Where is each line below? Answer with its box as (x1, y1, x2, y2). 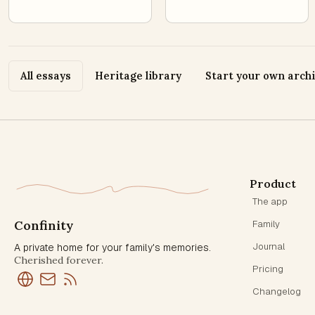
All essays (20, 69, 71, 82)
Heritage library (95, 69, 181, 82)
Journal (252, 240, 285, 252)
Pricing (252, 263, 284, 275)
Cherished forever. (14, 254, 103, 266)
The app (252, 195, 288, 207)
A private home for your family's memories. (14, 241, 211, 254)
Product (250, 176, 297, 191)
